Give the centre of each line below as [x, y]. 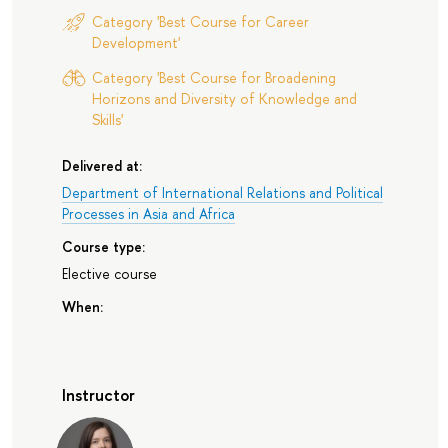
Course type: [103, 247]
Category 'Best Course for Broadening [213, 77]
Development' [135, 42]
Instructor [98, 394]
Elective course [109, 273]
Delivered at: [101, 165]
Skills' [107, 119]
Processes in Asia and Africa [148, 213]
